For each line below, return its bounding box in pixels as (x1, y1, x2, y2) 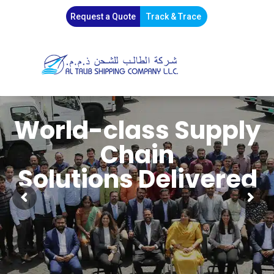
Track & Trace (146, 12, 202, 21)
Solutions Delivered (17, 161, 257, 196)
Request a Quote (70, 12, 136, 21)
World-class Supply (14, 113, 261, 147)
